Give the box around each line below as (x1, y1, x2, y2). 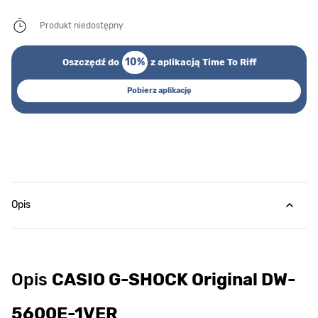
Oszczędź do (62, 57, 119, 68)
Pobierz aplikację (126, 86, 192, 96)
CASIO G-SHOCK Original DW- (52, 270, 295, 290)
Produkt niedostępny (40, 21, 124, 31)
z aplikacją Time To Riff (150, 57, 256, 68)
